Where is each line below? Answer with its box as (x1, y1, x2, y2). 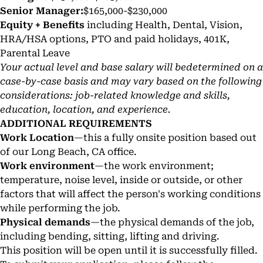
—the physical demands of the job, (90, 217, 254, 228)
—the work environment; (95, 160, 214, 171)
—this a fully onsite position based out (74, 132, 257, 143)
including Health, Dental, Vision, (85, 19, 242, 31)
